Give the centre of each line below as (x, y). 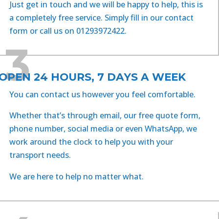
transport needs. (40, 155)
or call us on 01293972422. (77, 31)
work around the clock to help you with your (91, 142)
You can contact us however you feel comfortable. (102, 95)
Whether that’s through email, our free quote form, (105, 116)
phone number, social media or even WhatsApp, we (103, 129)
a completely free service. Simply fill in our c (89, 18)
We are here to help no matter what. (77, 176)
